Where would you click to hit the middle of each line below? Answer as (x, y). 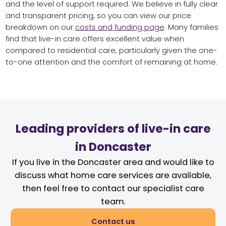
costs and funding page (120, 27)
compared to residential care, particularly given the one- (111, 51)
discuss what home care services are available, (113, 176)
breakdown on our (40, 27)
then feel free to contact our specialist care (113, 189)
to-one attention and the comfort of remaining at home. (111, 62)
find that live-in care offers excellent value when (95, 39)
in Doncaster (113, 147)
